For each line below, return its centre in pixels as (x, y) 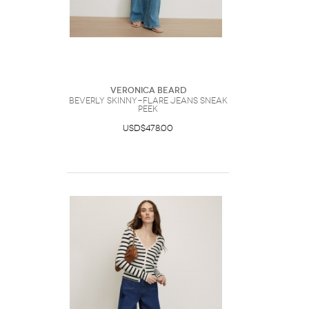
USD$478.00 (148, 128)
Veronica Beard (148, 90)
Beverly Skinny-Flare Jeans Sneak (148, 101)
